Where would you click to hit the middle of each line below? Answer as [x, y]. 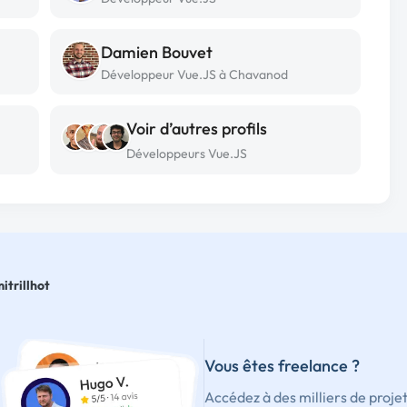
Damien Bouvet [157, 52]
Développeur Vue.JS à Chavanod [194, 74]
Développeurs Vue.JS [187, 154]
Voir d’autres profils [197, 129]
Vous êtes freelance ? [282, 365]
